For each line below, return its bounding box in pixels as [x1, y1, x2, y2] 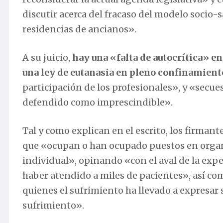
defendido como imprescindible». [22, 96, 173, 108]
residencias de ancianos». [22, 23, 136, 35]
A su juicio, [22, 51, 72, 63]
